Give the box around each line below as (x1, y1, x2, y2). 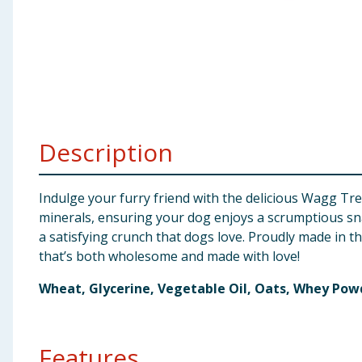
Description (39, 136, 173, 169)
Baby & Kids (6, 11, 81, 29)
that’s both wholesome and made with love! (39, 247, 300, 265)
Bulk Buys (6, 130, 68, 148)
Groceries (6, 90, 69, 108)
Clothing (6, 51, 63, 69)
